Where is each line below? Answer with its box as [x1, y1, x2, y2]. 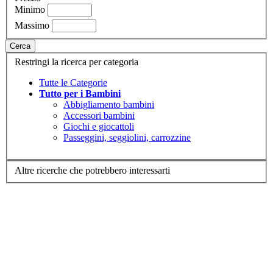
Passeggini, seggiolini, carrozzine [63, 132, 191, 143]
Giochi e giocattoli [63, 121, 134, 132]
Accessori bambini [63, 110, 135, 121]
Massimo [15, 19, 49, 30]
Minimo [15, 4, 45, 15]
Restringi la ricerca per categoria [15, 57, 138, 68]
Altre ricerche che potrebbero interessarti [15, 165, 170, 175]
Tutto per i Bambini [39, 88, 121, 99]
